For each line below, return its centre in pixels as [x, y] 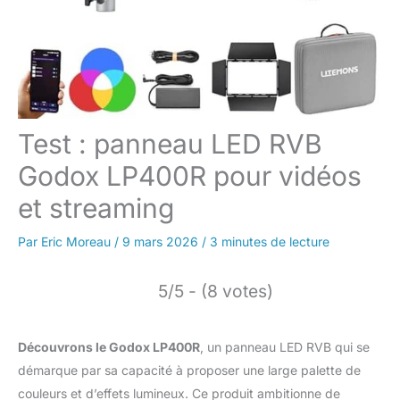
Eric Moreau [78, 241]
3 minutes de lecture [270, 241]
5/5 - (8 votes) [216, 291]
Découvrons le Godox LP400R [109, 346]
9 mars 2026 [162, 241]
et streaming [96, 208]
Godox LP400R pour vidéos [190, 175]
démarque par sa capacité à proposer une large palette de [189, 370]
